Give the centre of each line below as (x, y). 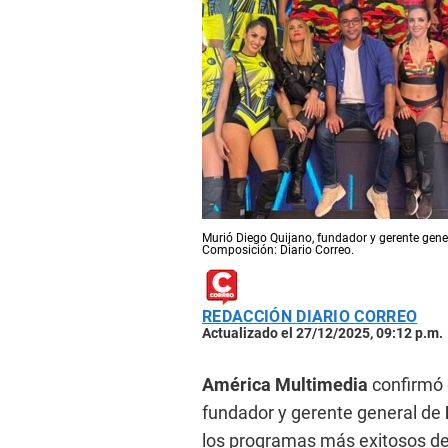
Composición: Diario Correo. (278, 250)
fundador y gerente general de (321, 413)
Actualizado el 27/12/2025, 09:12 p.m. (322, 333)
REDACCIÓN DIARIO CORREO (310, 317)
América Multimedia (285, 385)
